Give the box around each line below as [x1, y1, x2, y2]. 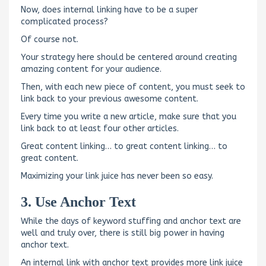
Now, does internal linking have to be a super [21, 4, 198, 15]
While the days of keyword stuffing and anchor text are [21, 216, 241, 226]
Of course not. [21, 34, 78, 45]
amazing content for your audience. [21, 64, 161, 74]
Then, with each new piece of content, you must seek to [21, 81, 245, 92]
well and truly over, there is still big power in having [21, 227, 224, 238]
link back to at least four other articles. [21, 123, 179, 134]
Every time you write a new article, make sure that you [21, 111, 236, 122]
